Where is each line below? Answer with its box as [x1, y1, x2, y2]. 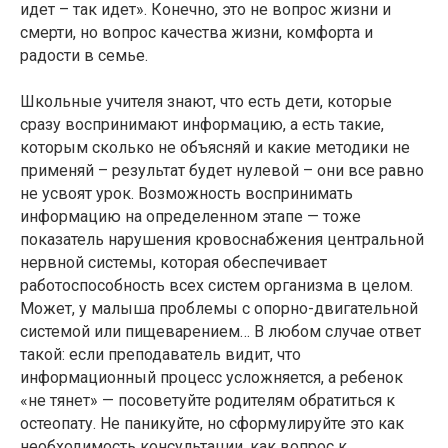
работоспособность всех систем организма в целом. [20, 276, 413, 296]
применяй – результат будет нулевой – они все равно [20, 161, 424, 181]
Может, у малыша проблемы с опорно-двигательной [20, 299, 418, 319]
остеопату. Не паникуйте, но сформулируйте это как [20, 414, 404, 434]
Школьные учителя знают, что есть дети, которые [20, 92, 392, 112]
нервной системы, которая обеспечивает [20, 253, 327, 273]
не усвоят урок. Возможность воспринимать [20, 184, 353, 204]
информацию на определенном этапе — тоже [20, 207, 361, 227]
